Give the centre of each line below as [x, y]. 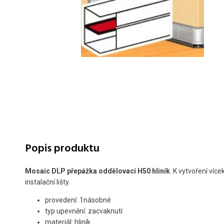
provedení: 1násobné [78, 200]
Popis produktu [62, 149]
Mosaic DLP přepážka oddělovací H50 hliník [97, 171]
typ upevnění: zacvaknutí [84, 211]
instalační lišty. [47, 182]
